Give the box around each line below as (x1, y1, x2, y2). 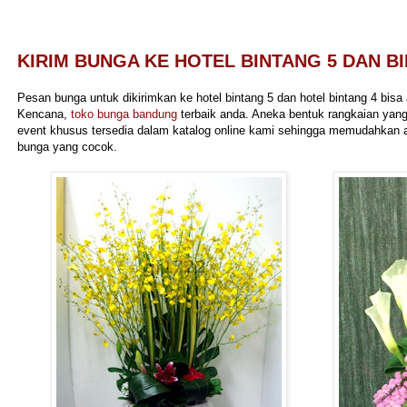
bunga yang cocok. (17, 140, 117, 154)
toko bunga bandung (71, 107, 177, 122)
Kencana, (17, 107, 71, 122)
